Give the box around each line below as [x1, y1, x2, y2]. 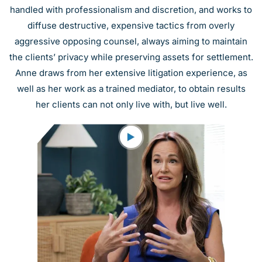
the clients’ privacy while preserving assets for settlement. [9, 51, 253, 63]
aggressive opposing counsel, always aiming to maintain [15, 36, 247, 47]
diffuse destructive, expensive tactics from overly [27, 20, 235, 32]
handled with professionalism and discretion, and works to [10, 4, 252, 16]
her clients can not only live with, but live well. [35, 99, 227, 111]
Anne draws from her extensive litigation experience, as [15, 67, 247, 79]
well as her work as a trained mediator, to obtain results [16, 83, 246, 95]
